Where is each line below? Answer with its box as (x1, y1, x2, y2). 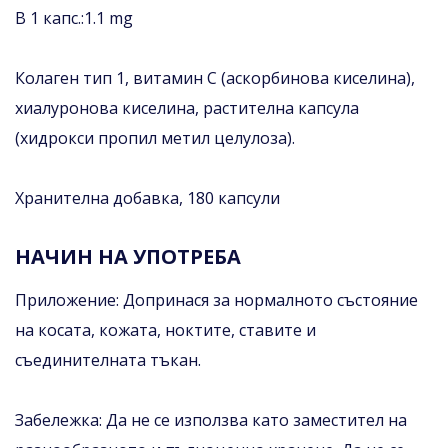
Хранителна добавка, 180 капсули (15, 186, 280, 209)
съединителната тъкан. (15, 348, 201, 371)
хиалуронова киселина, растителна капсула (15, 96, 359, 119)
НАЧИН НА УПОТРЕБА (15, 242, 241, 270)
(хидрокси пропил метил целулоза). (15, 126, 295, 149)
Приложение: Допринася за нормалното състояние (15, 288, 418, 311)
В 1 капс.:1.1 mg (15, 6, 133, 29)
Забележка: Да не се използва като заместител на (15, 408, 407, 431)
